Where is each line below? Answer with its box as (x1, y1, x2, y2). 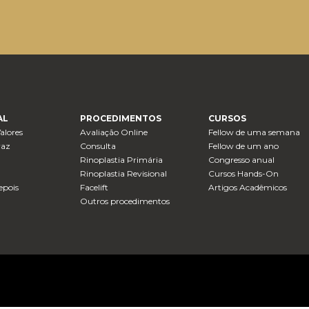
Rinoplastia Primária (79, 154, 163, 166)
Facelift (79, 182, 108, 193)
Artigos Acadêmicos (208, 182, 288, 193)
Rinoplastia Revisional (79, 168, 167, 179)
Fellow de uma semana (208, 127, 301, 138)
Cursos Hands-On (208, 168, 279, 179)
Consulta (79, 141, 116, 152)
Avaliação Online (79, 127, 148, 138)
